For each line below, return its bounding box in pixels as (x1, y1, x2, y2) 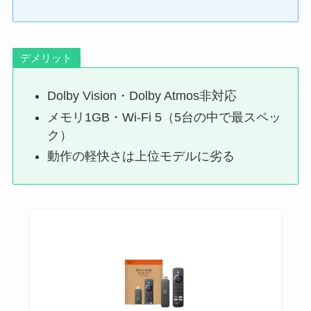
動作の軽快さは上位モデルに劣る (47, 149, 235, 164)
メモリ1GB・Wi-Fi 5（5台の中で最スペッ (47, 110, 282, 124)
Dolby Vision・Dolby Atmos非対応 (47, 89, 237, 103)
